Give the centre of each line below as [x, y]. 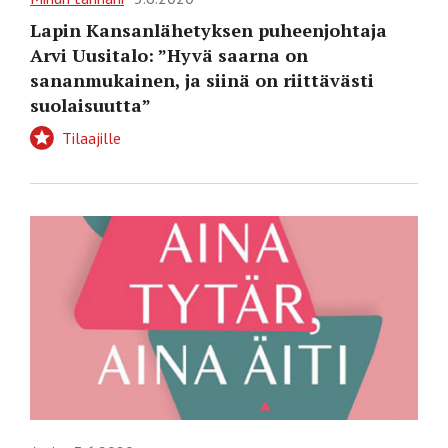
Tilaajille [89, 138]
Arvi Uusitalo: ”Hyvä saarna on [169, 55]
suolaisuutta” [90, 105]
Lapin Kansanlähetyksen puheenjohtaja [208, 30]
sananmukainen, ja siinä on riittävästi [202, 80]
